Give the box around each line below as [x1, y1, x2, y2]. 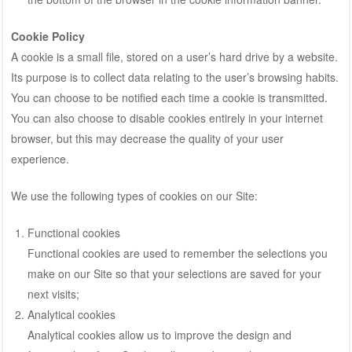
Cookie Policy [10, 27, 85, 44]
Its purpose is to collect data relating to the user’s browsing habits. [10, 68, 339, 85]
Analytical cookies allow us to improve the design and [27, 326, 291, 343]
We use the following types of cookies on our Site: [10, 187, 258, 203]
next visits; [27, 285, 79, 302]
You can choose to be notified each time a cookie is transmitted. [10, 89, 328, 105]
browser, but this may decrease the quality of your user [10, 130, 284, 146]
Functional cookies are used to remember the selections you [27, 244, 328, 261]
